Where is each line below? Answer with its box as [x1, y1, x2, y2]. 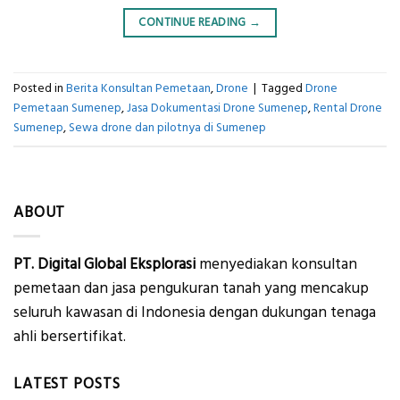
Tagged [262, 79, 305, 98]
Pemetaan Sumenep [13, 99, 121, 118]
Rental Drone [313, 99, 382, 118]
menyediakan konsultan [196, 254, 357, 276]
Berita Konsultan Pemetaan [66, 79, 211, 98]
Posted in [13, 79, 66, 98]
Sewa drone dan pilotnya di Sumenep [69, 119, 266, 137]
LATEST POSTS [13, 373, 121, 396]
